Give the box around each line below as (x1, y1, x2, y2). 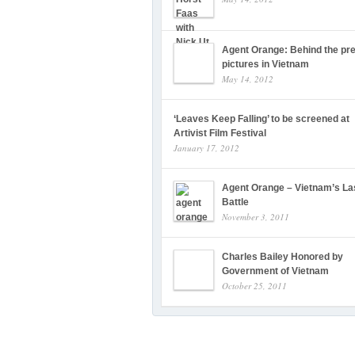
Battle (222, 196, 249, 208)
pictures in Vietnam (222, 58, 309, 70)
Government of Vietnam (222, 265, 329, 277)
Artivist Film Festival (174, 127, 266, 139)
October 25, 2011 (222, 279, 287, 292)
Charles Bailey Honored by (222, 250, 343, 262)
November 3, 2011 (222, 210, 289, 223)
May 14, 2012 (222, 72, 273, 85)
